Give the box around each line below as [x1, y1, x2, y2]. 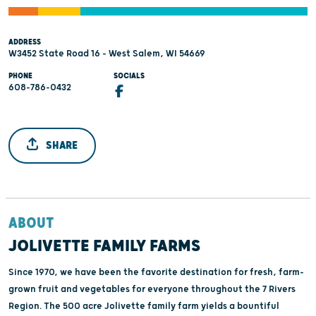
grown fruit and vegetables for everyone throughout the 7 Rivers [8, 283, 296, 295]
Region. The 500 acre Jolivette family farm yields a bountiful [8, 300, 279, 312]
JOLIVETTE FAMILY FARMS [8, 236, 200, 256]
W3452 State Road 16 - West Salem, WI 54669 [8, 48, 205, 59]
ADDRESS [8, 37, 41, 47]
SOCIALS [114, 71, 145, 80]
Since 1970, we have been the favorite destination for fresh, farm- [8, 266, 304, 278]
